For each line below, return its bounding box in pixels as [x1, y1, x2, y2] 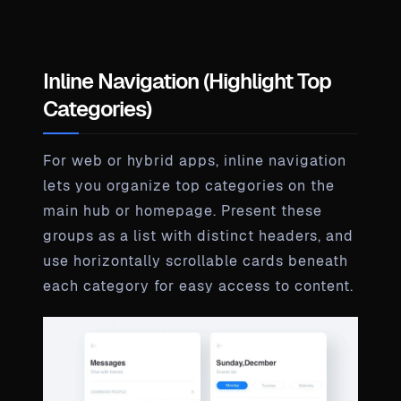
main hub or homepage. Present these [43, 200, 322, 220]
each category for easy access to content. [43, 276, 354, 295]
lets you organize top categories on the [43, 175, 335, 195]
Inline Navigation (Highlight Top [43, 66, 331, 95]
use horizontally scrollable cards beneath [43, 251, 348, 270]
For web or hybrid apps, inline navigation [43, 150, 346, 170]
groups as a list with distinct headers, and [43, 226, 354, 245]
